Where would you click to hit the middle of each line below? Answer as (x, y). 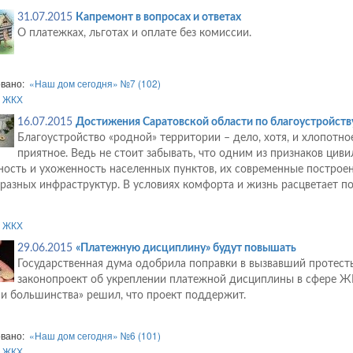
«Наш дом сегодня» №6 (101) (95, 336)
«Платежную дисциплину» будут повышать (186, 249)
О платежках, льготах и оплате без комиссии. (134, 33)
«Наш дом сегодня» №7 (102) (95, 84)
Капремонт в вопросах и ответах (158, 18)
